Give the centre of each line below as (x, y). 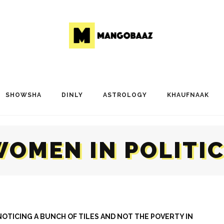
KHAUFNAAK (188, 95)
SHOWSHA (23, 95)
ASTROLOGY (125, 95)
